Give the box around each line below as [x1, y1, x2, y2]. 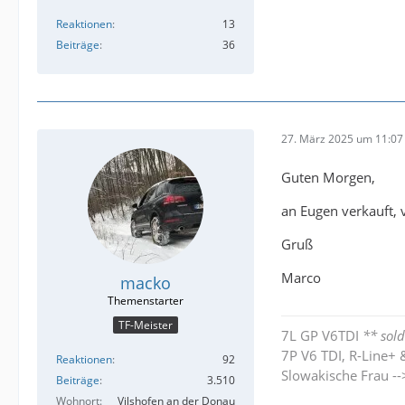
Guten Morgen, [281, 167, 375, 186]
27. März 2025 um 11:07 [281, 131, 403, 147]
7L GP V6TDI [281, 325, 363, 344]
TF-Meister [118, 317, 173, 334]
